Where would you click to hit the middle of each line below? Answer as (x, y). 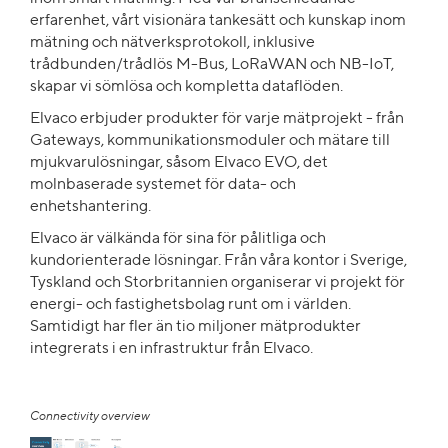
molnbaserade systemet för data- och (163, 184)
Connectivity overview (90, 416)
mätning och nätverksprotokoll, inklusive (172, 42)
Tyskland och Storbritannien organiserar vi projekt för (217, 282)
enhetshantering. (90, 206)
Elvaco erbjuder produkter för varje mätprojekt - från (217, 118)
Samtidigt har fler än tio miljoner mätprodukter (195, 326)
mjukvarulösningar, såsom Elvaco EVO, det (179, 162)
